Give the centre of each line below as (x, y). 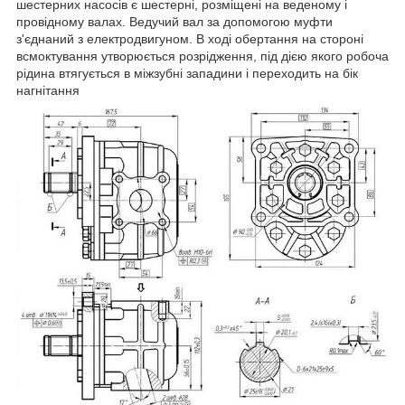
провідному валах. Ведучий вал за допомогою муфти (174, 21)
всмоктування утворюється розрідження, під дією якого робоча (202, 56)
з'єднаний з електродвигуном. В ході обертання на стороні (190, 38)
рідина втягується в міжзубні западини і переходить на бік (187, 73)
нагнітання (48, 90)
